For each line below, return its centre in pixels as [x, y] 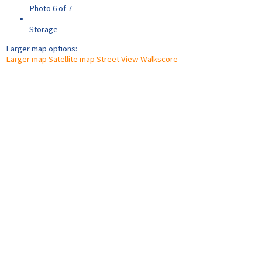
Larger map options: [42, 48]
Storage [44, 30]
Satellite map [72, 59]
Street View [118, 59]
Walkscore [159, 59]
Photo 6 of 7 [51, 8]
